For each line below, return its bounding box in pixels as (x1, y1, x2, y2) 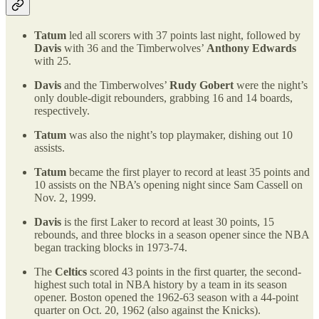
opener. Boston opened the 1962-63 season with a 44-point (34, 291, 298, 303)
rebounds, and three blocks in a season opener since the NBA (34, 228, 309, 241)
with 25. (34, 54, 71, 67)
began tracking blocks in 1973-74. (34, 241, 187, 253)
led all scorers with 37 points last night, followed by (66, 28, 300, 41)
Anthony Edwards (206, 41, 296, 54)
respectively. (34, 104, 90, 117)
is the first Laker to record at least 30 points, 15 (61, 215, 274, 228)
